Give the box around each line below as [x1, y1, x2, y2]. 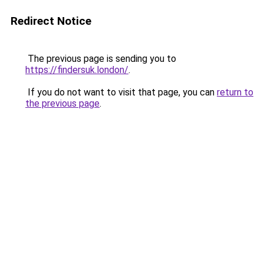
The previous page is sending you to [25, 53, 176, 64]
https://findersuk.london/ [25, 64, 128, 75]
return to [217, 87, 253, 98]
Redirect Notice [11, 14, 91, 28]
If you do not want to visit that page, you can [25, 87, 217, 98]
